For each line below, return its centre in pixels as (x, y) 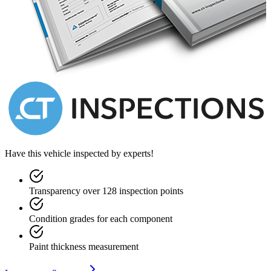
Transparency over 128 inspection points (106, 191)
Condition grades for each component (101, 219)
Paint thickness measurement (84, 247)
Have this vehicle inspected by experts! (79, 154)
